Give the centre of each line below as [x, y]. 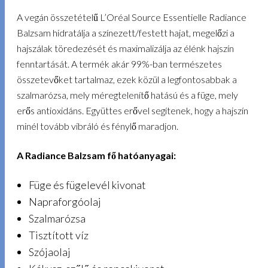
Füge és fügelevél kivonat [87, 185]
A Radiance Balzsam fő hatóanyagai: [97, 155]
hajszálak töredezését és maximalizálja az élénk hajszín [126, 48]
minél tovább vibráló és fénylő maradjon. [98, 126]
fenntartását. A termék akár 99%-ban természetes [120, 64]
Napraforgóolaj [65, 202]
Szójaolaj [49, 252]
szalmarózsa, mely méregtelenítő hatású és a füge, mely [128, 95]
